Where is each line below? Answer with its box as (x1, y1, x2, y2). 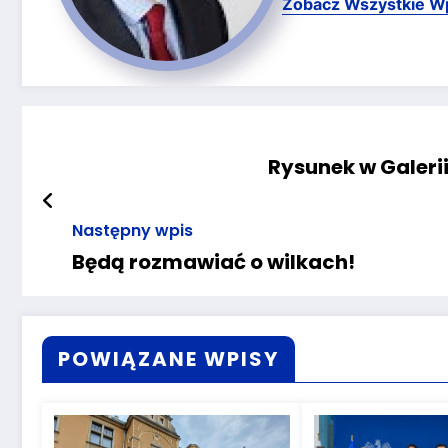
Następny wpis (72, 218, 193, 242)
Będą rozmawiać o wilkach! (72, 247, 355, 276)
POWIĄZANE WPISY (58, 344, 279, 373)
